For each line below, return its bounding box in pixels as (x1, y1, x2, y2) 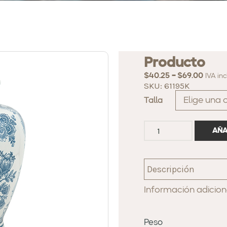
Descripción (147, 164, 195, 175)
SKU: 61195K (144, 81, 190, 91)
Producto (144, 56, 205, 70)
